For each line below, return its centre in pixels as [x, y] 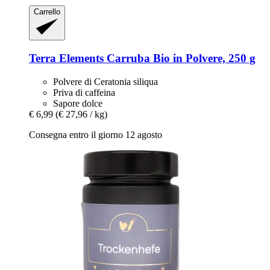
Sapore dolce [78, 103]
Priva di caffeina [84, 92]
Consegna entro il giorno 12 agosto [96, 134]
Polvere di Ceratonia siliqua [105, 81]
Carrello [47, 11]
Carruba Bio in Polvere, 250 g [181, 58]
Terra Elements [68, 58]
